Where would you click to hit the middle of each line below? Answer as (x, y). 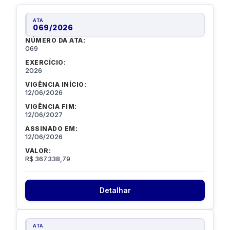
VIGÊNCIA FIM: (51, 107)
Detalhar (115, 190)
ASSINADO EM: (51, 129)
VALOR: (38, 151)
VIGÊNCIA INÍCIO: (56, 85)
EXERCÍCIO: (45, 63)
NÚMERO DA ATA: (55, 41)
